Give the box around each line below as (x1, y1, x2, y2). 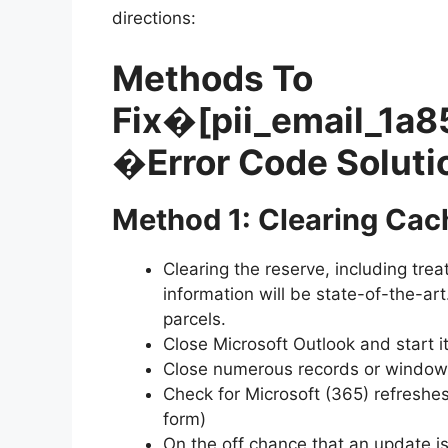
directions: (112, 8, 196, 29)
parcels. (163, 308, 226, 329)
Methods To (112, 56, 313, 99)
